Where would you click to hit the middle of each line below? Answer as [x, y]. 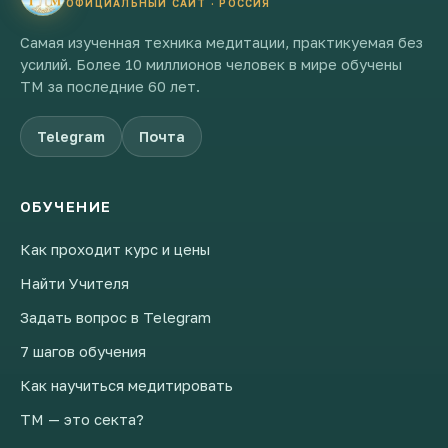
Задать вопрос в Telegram [115, 316]
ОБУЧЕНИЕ [66, 206]
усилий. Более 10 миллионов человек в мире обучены [211, 64]
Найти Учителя [74, 282]
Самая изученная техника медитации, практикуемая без [221, 42]
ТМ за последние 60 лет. [110, 86]
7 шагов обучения [83, 350]
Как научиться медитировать [126, 384]
